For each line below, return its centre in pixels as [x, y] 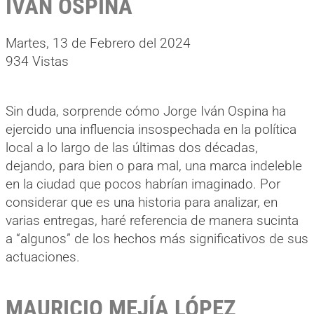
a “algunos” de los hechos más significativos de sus [157, 238]
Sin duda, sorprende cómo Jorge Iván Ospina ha [146, 111]
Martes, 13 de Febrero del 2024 [98, 43]
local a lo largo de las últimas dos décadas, [132, 147]
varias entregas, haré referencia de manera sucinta [152, 220]
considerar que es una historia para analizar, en [142, 202]
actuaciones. [43, 257]
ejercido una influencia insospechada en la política [151, 129]
